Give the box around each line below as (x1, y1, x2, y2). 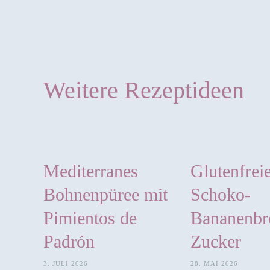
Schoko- (190, 184, 251, 204)
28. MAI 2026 (190, 259, 238, 267)
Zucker (190, 231, 241, 251)
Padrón (43, 231, 95, 251)
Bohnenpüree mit (43, 184, 168, 204)
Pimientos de (43, 207, 137, 228)
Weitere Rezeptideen (43, 76, 244, 104)
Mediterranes (43, 160, 138, 181)
